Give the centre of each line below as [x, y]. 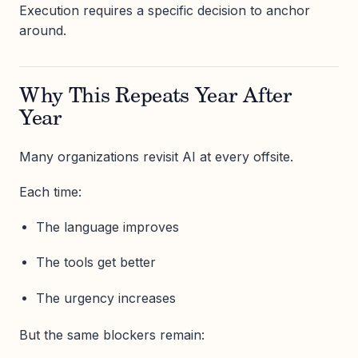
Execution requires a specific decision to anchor [165, 10]
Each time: [50, 192]
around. [43, 30]
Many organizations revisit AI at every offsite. [156, 156]
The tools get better [95, 263]
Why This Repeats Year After [156, 97]
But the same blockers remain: [112, 335]
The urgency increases [105, 298]
